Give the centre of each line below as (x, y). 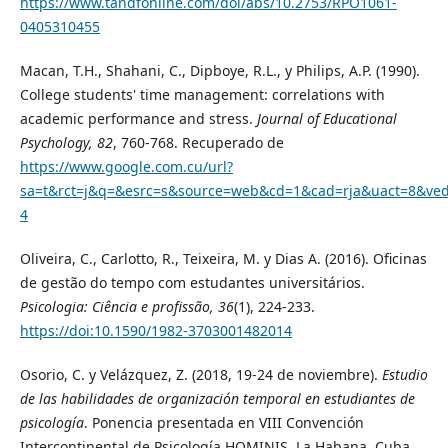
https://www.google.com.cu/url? (126, 166)
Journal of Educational (326, 118)
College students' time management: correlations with (202, 94)
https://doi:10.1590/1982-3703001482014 (155, 330)
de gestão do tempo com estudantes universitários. (192, 282)
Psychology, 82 (66, 142)
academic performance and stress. (138, 118)
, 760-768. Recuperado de (198, 142)
